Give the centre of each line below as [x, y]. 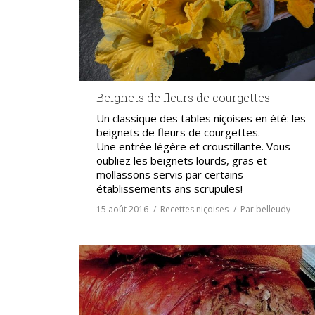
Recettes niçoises [194, 210]
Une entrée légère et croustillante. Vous [193, 147]
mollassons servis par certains [170, 175]
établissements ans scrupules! [169, 189]
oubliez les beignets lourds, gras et [182, 161]
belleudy [273, 210]
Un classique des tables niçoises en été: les [201, 118]
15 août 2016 [122, 210]
